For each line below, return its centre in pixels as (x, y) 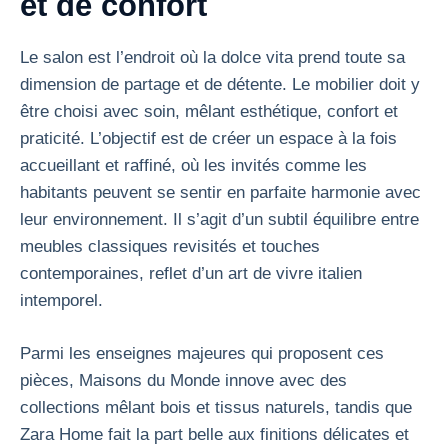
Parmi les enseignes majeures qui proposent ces (202, 353)
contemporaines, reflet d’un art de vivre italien (191, 273)
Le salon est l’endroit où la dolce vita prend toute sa (212, 57)
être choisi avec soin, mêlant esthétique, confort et (209, 111)
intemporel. (61, 300)
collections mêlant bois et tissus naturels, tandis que (216, 407)
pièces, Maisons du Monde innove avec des (183, 380)
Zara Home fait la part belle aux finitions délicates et (214, 434)
